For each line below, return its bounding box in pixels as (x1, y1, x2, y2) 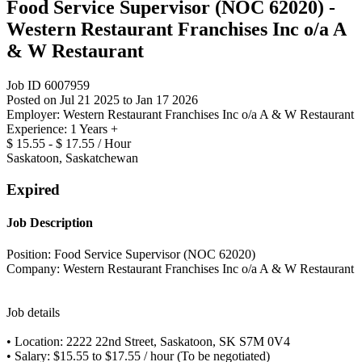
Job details (6, 305, 60, 320)
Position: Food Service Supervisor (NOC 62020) (6, 247, 255, 262)
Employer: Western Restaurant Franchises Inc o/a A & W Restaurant (6, 107, 354, 121)
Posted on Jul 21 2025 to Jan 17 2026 (6, 92, 198, 107)
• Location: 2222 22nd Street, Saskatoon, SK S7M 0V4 (6, 335, 290, 349)
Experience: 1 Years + (6, 121, 118, 136)
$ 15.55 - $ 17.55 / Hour (6, 136, 131, 150)
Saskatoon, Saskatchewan (6, 150, 138, 165)
